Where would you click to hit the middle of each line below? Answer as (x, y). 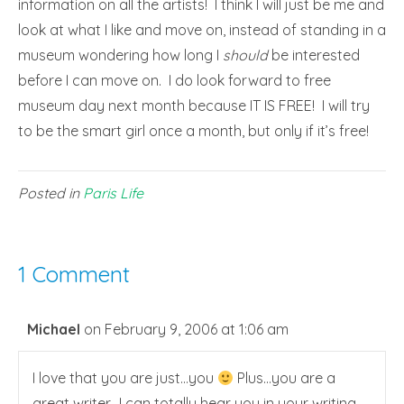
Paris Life (113, 193)
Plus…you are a (285, 378)
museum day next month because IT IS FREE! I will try (194, 106)
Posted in (50, 193)
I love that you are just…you (125, 378)
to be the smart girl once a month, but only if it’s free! (193, 131)
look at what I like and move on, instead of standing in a (202, 30)
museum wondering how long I (120, 55)
